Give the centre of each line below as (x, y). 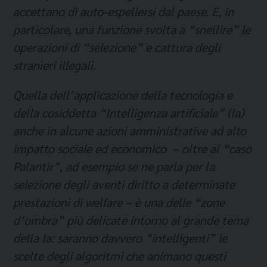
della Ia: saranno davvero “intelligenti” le (120, 238)
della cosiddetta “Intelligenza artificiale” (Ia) (128, 113)
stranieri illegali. (55, 65)
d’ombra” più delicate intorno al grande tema (131, 220)
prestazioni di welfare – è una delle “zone (119, 202)
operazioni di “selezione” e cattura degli (117, 47)
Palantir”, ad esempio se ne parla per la (114, 166)
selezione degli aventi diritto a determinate (124, 184)
